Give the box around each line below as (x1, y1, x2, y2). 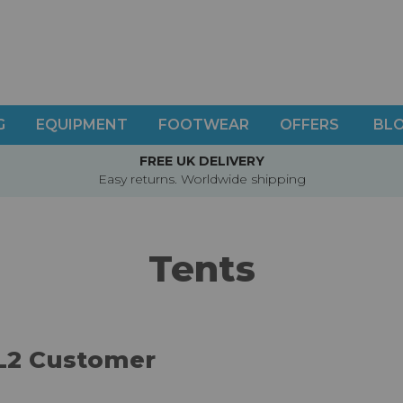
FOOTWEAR (158, 116, 249, 133)
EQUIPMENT (36, 116, 128, 133)
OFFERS (280, 116, 339, 133)
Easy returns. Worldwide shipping (97, 171, 306, 188)
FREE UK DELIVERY (139, 153, 264, 170)
